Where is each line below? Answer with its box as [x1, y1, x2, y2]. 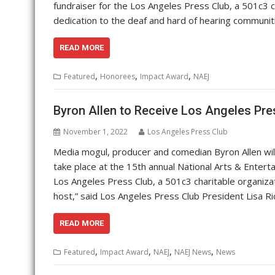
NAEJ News [174, 246, 211, 257]
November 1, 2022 [63, 126, 128, 137]
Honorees [100, 71, 135, 82]
